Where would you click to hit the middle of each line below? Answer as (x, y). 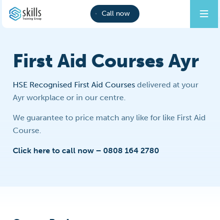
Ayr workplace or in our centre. (69, 97)
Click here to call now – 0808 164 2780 (86, 151)
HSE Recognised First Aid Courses (74, 85)
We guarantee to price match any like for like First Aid (110, 118)
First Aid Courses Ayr (106, 61)
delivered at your (167, 85)
